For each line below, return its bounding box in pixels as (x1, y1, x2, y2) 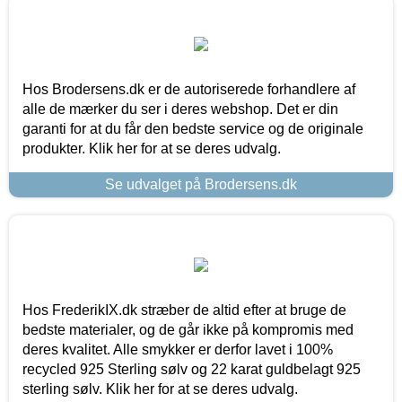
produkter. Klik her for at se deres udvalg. (22, 140, 281, 156)
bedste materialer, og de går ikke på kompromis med (22, 321, 354, 337)
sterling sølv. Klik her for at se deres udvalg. (22, 380, 298, 397)
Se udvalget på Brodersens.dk (105, 176, 297, 192)
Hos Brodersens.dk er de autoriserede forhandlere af (22, 81, 355, 97)
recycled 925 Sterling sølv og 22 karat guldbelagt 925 (22, 361, 361, 377)
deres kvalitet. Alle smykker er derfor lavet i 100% (22, 341, 333, 357)
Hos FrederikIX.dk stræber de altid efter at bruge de (22, 301, 346, 318)
